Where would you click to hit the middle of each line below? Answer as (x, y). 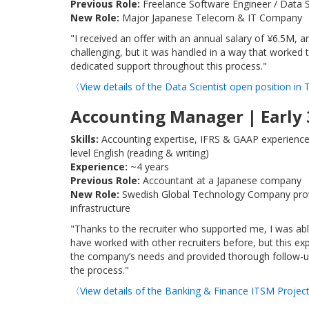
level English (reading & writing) (140, 153)
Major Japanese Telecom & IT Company (211, 18)
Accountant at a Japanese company (221, 180)
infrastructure (100, 208)
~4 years (148, 167)
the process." (100, 270)
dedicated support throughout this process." (169, 66)
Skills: (84, 139)
